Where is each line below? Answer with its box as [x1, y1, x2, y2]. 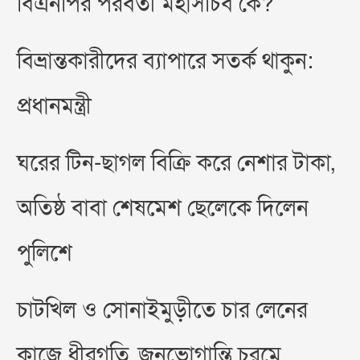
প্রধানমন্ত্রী [17, 92, 92, 122]
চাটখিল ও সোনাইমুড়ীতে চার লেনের [17, 296, 309, 326]
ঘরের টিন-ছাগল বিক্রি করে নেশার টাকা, [17, 149, 335, 179]
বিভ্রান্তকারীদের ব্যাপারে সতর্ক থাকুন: [17, 47, 314, 77]
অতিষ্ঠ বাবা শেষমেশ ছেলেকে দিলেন [17, 194, 309, 224]
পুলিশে [17, 239, 73, 269]
